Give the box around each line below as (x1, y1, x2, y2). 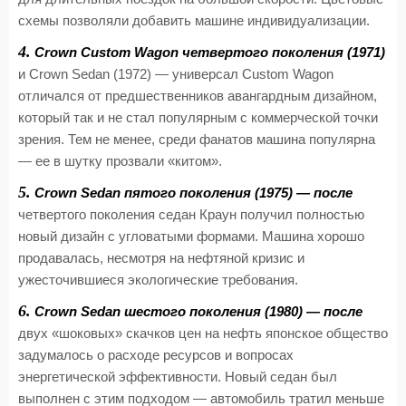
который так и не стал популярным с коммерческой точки (18, 111, 378, 125)
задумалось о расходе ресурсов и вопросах (18, 348, 294, 362)
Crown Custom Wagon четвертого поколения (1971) (31, 45, 385, 60)
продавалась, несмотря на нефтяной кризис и (18, 251, 304, 266)
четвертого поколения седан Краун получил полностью (18, 208, 364, 222)
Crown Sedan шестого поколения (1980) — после (31, 304, 362, 319)
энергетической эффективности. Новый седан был (18, 370, 337, 384)
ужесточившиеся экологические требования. (18, 273, 298, 287)
